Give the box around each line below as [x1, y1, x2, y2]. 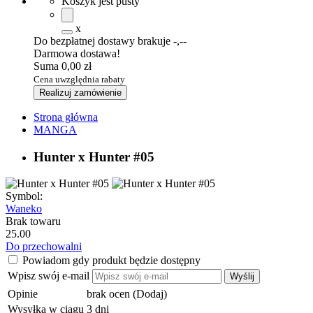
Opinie [8, 288, 38, 300]
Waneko [6, 203, 42, 215]
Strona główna [34, 111, 98, 123]
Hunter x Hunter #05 [34, 149, 154, 164]
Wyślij [230, 271, 254, 282]
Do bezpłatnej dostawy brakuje [34, 35, 170, 47]
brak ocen [87, 288, 133, 300]
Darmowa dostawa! [34, 48, 120, 59]
